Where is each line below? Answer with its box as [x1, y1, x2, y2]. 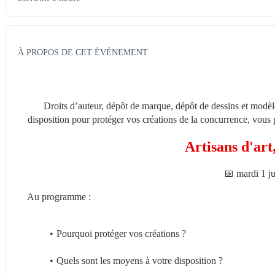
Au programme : [27, 191, 91, 202]
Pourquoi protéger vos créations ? [56, 228, 186, 239]
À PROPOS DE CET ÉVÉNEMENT [18, 47, 148, 57]
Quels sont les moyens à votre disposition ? [56, 255, 223, 266]
